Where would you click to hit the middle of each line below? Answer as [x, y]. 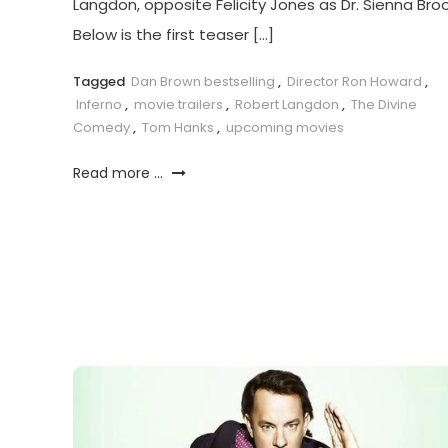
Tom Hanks [177, 128]
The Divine [383, 105]
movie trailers [178, 105]
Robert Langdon [286, 105]
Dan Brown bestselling [202, 82]
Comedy [101, 128]
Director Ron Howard [354, 82]
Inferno [98, 105]
